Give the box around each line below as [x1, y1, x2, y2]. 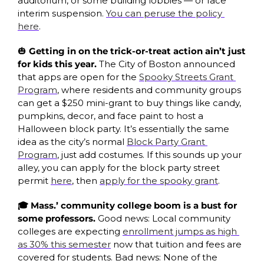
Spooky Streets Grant [139, 71, 233, 82]
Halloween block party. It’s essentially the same [18, 123, 229, 134]
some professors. [18, 212, 98, 224]
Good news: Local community [98, 212, 230, 224]
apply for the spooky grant [100, 174, 218, 186]
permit [18, 174, 51, 186]
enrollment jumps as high [123, 225, 237, 237]
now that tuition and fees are [111, 238, 242, 250]
